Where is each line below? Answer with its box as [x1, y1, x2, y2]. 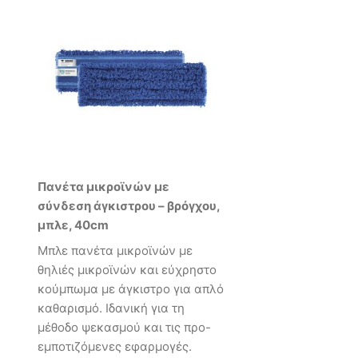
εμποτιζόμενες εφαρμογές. [38, 338, 192, 354]
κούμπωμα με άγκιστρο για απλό [38, 280, 224, 296]
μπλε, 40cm [38, 217, 109, 233]
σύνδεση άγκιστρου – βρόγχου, [38, 198, 220, 214]
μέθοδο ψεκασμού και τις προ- [38, 319, 211, 335]
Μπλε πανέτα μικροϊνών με [38, 242, 193, 258]
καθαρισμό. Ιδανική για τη [38, 300, 185, 316]
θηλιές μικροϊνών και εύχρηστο [38, 261, 217, 277]
